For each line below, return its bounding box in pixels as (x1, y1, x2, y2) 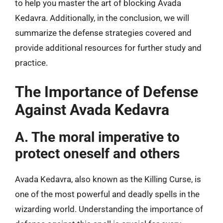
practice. (15, 58, 48, 68)
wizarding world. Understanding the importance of (15, 204, 203, 214)
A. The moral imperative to (15, 128, 180, 145)
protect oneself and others (15, 145, 180, 162)
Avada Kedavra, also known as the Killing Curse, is (15, 174, 201, 184)
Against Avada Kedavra (15, 101, 169, 118)
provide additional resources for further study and (15, 43, 202, 53)
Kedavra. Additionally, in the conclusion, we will (15, 13, 189, 23)
